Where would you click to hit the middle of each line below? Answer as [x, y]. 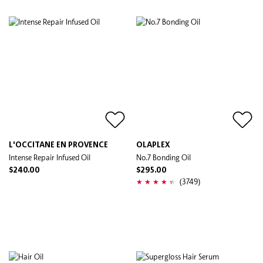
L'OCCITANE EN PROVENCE [58, 145]
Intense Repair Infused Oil [50, 157]
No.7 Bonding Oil [163, 157]
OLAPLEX [153, 145]
